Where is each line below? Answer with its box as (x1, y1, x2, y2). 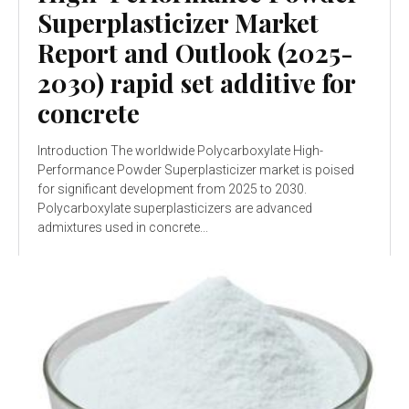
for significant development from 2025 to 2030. (37, 182, 307, 197)
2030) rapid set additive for (37, 66, 355, 100)
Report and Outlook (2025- (37, 36, 353, 70)
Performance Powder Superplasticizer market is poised (37, 163, 354, 178)
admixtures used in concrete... (37, 220, 208, 236)
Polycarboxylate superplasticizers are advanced (37, 201, 312, 216)
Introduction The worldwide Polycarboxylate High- (37, 143, 323, 159)
